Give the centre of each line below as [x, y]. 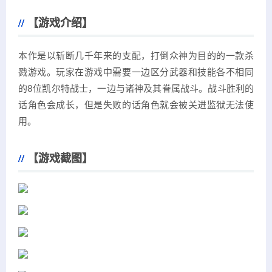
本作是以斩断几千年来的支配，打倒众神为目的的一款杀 [136, 56]
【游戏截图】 [60, 159]
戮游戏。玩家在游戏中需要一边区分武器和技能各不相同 [136, 73]
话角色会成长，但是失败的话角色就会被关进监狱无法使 [136, 106]
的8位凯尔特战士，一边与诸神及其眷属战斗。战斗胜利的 [136, 89]
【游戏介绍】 [60, 24]
